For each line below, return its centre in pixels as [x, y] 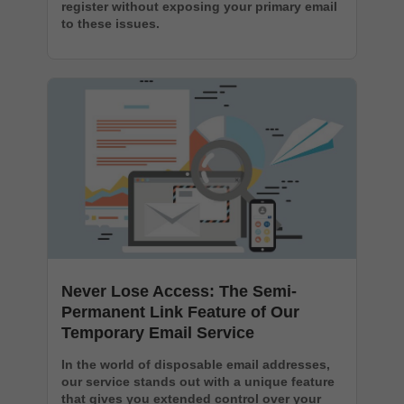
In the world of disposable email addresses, [196, 364]
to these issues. [110, 23]
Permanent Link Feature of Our [180, 312]
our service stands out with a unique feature [198, 381]
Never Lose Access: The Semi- [179, 291]
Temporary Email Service [158, 332]
